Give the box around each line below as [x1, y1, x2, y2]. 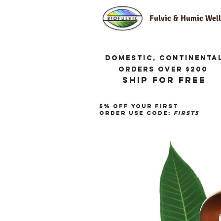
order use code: [99, 110, 174, 117]
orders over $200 [118, 65, 211, 74]
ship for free [122, 74, 206, 86]
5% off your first [99, 103, 178, 110]
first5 [174, 110, 199, 117]
